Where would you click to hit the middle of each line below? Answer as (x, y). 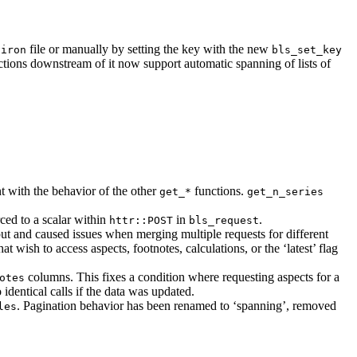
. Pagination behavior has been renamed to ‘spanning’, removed (177, 306)
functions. (219, 191)
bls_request (224, 221)
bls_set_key (307, 50)
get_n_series (285, 192)
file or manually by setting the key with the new (149, 49)
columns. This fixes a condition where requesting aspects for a (182, 277)
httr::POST (141, 221)
